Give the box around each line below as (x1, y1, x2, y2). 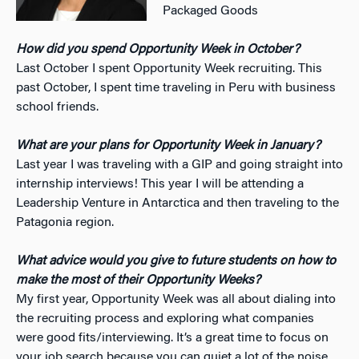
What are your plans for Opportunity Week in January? (16, 139, 321, 152)
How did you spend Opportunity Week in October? (16, 42, 300, 56)
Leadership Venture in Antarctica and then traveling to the (16, 196, 339, 210)
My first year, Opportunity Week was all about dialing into (16, 292, 336, 306)
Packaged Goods (163, 4, 259, 18)
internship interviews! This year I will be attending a (16, 177, 304, 191)
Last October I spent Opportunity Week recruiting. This (16, 62, 322, 75)
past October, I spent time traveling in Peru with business (16, 81, 336, 95)
